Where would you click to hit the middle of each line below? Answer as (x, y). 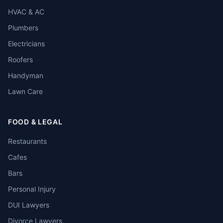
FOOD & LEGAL (35, 122)
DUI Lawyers (29, 205)
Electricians (26, 44)
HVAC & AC (26, 12)
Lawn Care (25, 91)
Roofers (20, 59)
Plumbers (23, 28)
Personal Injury (32, 189)
